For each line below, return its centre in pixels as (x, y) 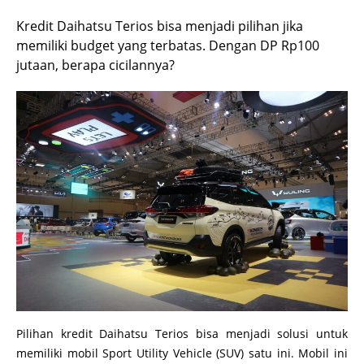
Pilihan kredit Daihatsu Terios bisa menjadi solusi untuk (182, 334)
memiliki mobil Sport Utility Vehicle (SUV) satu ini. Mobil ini (182, 353)
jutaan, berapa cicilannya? (95, 65)
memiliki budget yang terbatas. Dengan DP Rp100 (168, 45)
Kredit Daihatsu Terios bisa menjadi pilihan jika (160, 26)
